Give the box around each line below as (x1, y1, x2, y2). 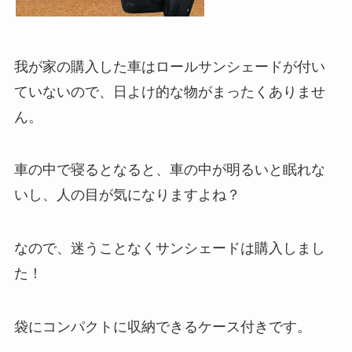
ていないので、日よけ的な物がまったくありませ (13, 83, 325, 100)
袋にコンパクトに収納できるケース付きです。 (13, 318, 311, 335)
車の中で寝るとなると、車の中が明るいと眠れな (13, 162, 325, 178)
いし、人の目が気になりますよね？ (13, 187, 240, 203)
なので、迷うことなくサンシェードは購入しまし (13, 240, 325, 257)
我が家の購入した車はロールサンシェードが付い (13, 58, 325, 75)
